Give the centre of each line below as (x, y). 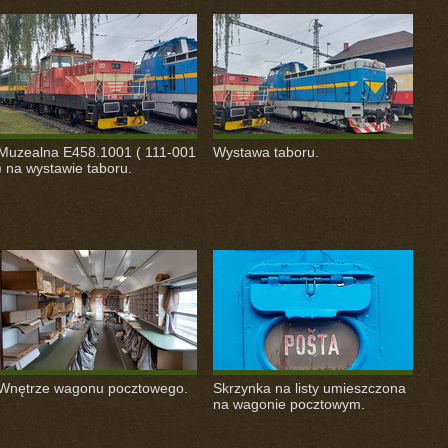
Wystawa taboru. (265, 152)
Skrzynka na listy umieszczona (309, 388)
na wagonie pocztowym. (288, 404)
